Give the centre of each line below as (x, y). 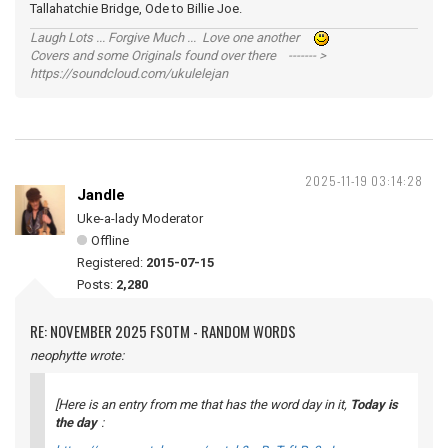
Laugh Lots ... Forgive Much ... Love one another (172, 37)
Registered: (111, 262)
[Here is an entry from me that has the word (178, 404)
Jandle (101, 195)
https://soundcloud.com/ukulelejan (129, 73)
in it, (335, 404)
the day (76, 422)
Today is (374, 404)
